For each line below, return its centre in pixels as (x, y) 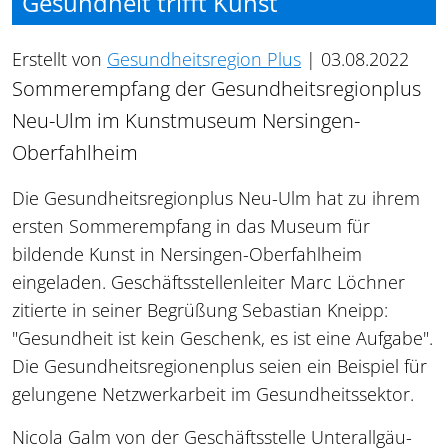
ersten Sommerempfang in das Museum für (191, 225)
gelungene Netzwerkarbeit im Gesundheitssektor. (213, 393)
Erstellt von (59, 58)
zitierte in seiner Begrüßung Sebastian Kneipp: (200, 309)
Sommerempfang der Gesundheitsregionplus (216, 88)
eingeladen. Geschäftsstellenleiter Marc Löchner (208, 281)
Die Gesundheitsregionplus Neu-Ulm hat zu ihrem (216, 197)
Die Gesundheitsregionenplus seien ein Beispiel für (219, 365)
